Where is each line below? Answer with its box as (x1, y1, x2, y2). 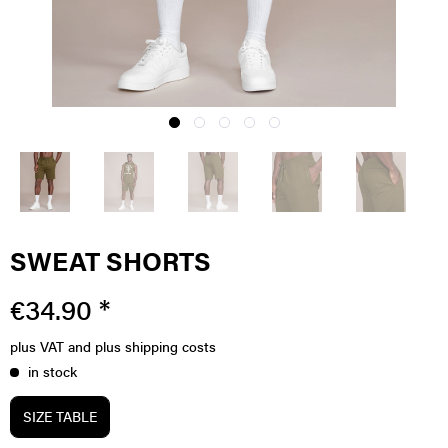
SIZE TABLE (23, 412, 97, 426)
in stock (24, 367, 77, 381)
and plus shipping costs (68, 342, 216, 356)
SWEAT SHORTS (10, 252, 211, 278)
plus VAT (10, 342, 68, 356)
